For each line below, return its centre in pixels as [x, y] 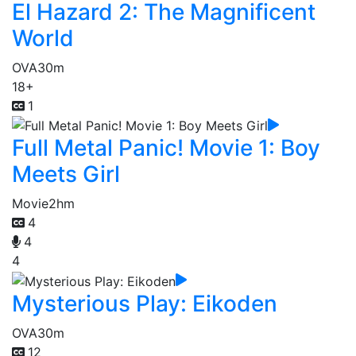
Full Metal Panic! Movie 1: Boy [166, 148]
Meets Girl [66, 174]
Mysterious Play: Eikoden [145, 303]
